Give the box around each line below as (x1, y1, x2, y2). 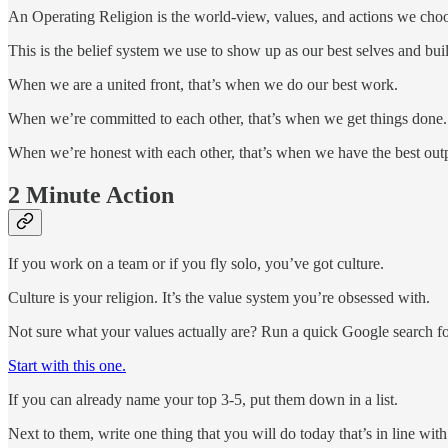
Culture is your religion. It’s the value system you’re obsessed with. (8, 289, 430, 307)
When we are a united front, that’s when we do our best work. (8, 75, 398, 93)
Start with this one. (8, 357, 126, 375)
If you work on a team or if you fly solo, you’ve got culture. (8, 255, 384, 273)
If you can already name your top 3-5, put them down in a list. (8, 391, 398, 409)
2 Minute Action (8, 181, 174, 208)
